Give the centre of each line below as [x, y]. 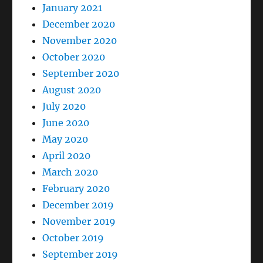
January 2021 [73, 8]
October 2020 [74, 57]
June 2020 [66, 123]
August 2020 [72, 90]
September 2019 [80, 254]
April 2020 [67, 156]
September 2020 [81, 74]
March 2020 [70, 172]
